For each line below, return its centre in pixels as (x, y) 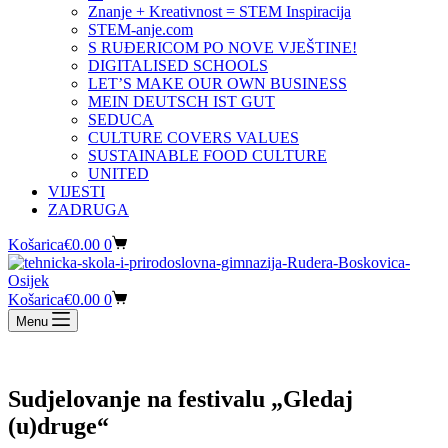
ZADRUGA (88, 209)
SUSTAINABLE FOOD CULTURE (207, 155)
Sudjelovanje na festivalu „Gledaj (180, 398)
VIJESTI (76, 191)
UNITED (118, 173)
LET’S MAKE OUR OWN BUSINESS (217, 83)
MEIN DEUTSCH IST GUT (181, 101)
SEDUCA (121, 119)
